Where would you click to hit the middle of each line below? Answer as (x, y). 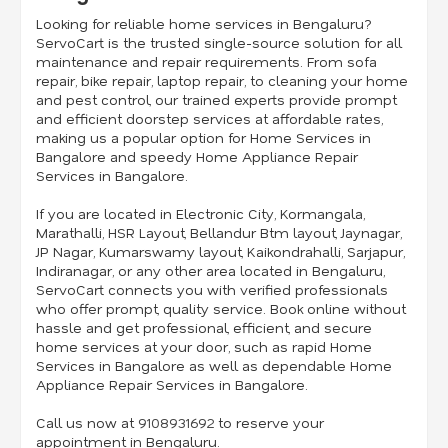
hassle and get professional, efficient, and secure (204, 328)
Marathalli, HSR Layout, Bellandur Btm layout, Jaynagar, (219, 233)
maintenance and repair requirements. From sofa (206, 62)
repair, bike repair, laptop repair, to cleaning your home (222, 81)
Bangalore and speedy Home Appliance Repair (197, 157)
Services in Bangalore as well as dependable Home (214, 366)
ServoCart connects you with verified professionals (212, 290)
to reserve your (269, 423)
